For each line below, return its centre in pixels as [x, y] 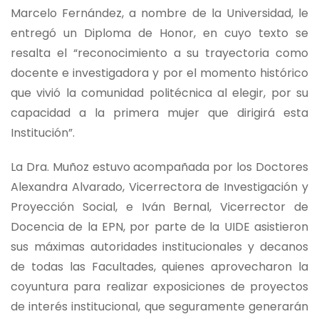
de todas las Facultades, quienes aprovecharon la [159, 267]
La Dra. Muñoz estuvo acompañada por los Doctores [159, 167]
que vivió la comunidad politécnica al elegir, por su [159, 93]
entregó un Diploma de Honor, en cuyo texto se [159, 33]
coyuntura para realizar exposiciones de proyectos [159, 287]
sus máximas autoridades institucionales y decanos [159, 247]
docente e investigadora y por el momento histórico [159, 73]
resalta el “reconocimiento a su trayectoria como [159, 53]
